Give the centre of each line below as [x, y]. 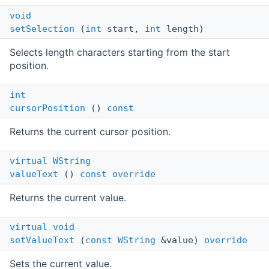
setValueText [42, 240]
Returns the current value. [68, 198]
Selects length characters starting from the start [120, 53]
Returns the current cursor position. [90, 132]
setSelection [42, 29]
